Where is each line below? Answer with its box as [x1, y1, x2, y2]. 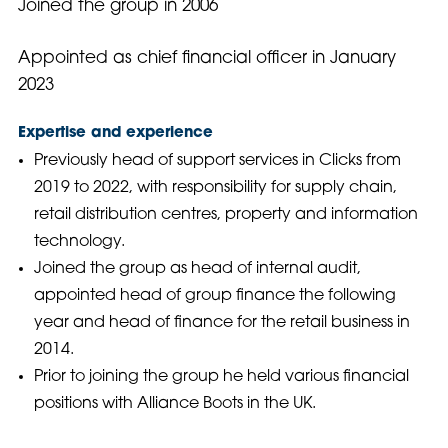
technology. [33, 234, 125, 251]
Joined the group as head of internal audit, [33, 261, 361, 278]
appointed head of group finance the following [33, 288, 396, 305]
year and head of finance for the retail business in [33, 315, 410, 332]
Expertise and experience [17, 126, 213, 142]
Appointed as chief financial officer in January [17, 50, 396, 68]
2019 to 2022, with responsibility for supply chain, [33, 180, 397, 197]
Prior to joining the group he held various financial [33, 369, 409, 386]
